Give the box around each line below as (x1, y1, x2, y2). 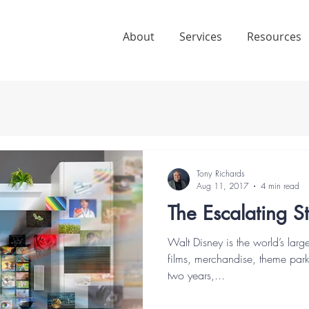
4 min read (261, 180, 299, 192)
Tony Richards (197, 168, 245, 179)
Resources (247, 29, 301, 44)
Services (179, 29, 222, 44)
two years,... (168, 268, 225, 283)
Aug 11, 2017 (197, 180, 248, 192)
